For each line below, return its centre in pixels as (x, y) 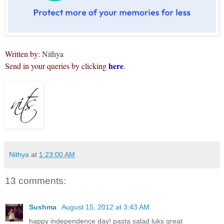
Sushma (44, 207)
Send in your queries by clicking (57, 66)
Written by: (22, 54)
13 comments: (35, 181)
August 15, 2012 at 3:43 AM (105, 207)
